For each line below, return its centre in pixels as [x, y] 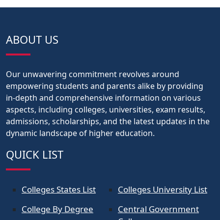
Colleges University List [163, 189]
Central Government [158, 209]
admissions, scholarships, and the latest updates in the [108, 121]
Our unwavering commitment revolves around [93, 74]
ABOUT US [32, 39]
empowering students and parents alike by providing [105, 86]
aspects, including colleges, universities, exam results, [106, 109]
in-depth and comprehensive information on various [103, 97]
